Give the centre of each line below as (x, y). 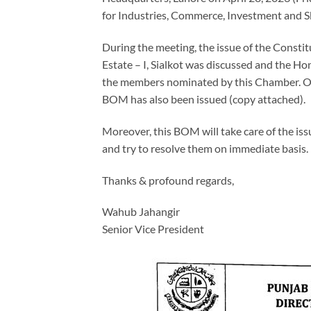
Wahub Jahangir (141, 212)
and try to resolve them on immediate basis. (205, 148)
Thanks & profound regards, (168, 180)
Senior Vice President (153, 229)
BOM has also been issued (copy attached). (204, 99)
